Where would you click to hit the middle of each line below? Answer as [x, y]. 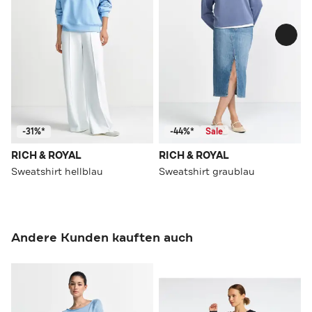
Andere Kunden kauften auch [102, 237]
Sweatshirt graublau [207, 171]
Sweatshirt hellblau [57, 171]
